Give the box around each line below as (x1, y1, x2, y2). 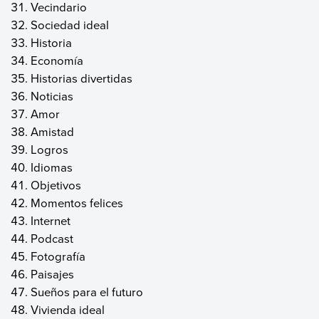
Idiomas (31, 158, 73, 175)
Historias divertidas (31, 69, 133, 86)
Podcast (31, 229, 74, 246)
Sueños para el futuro (31, 283, 144, 300)
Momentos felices (31, 194, 124, 211)
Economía (31, 51, 84, 68)
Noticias (31, 87, 74, 104)
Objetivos (31, 176, 82, 193)
